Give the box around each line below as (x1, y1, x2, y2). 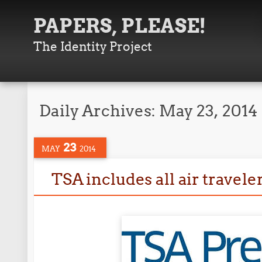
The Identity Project (33, 39, 153, 54)
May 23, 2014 (159, 101, 258, 120)
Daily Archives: (39, 101, 160, 120)
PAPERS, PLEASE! (33, 13, 206, 38)
